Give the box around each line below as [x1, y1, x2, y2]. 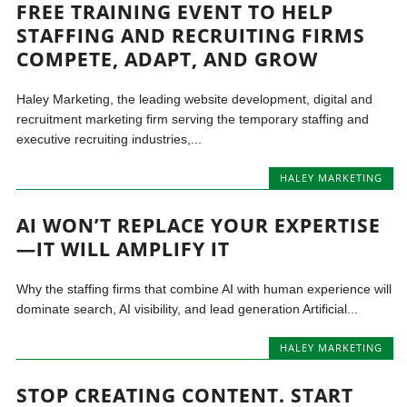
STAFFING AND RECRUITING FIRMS [16, 22, 366, 48]
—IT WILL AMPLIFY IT [16, 236, 231, 263]
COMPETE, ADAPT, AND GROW [16, 45, 319, 72]
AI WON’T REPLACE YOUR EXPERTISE [16, 213, 382, 239]
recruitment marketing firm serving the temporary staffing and [16, 111, 370, 126]
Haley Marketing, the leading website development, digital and [16, 91, 373, 106]
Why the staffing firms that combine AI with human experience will [16, 282, 392, 297]
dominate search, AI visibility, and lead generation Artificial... [16, 302, 359, 317]
